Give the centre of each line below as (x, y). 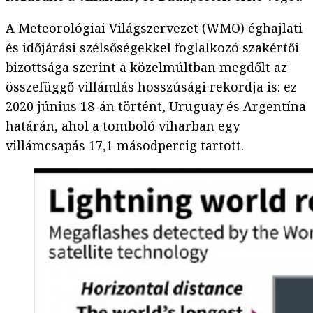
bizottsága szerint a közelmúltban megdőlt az (146, 67)
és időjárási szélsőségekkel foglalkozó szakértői (152, 48)
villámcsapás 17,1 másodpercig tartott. (125, 146)
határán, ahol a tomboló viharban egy (123, 126)
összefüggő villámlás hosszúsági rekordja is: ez (151, 87)
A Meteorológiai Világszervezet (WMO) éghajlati (154, 28)
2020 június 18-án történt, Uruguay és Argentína (156, 107)
